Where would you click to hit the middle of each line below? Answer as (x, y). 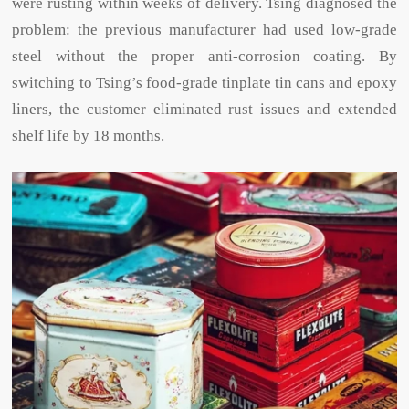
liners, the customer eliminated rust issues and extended (204, 110)
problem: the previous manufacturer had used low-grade (204, 30)
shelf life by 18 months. (89, 136)
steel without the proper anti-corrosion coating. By (204, 57)
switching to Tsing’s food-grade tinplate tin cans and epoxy (204, 83)
